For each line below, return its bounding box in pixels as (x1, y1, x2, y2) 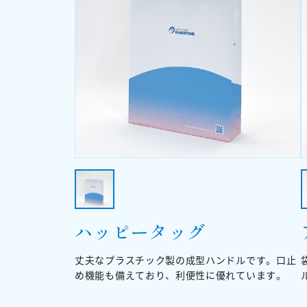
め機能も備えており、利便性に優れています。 (75, 268, 286, 282)
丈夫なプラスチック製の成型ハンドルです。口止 (75, 253, 297, 267)
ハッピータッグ (75, 219, 206, 244)
